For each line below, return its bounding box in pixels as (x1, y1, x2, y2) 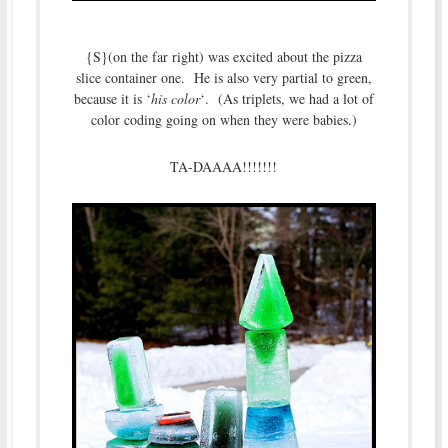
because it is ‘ (73, 89, 151, 109)
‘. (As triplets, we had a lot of (199, 89, 374, 109)
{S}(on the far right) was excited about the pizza (85, 47, 362, 67)
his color (150, 89, 200, 109)
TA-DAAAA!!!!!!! (170, 157, 278, 177)
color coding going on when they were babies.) (90, 110, 357, 130)
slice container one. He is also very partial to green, (75, 68, 372, 88)
